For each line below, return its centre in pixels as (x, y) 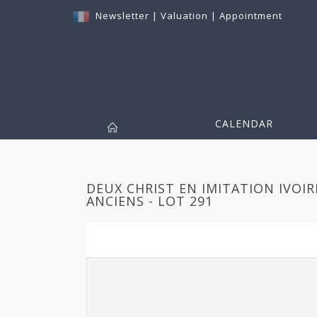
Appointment (251, 16)
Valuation (184, 16)
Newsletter (122, 16)
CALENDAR (244, 124)
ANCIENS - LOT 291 (150, 201)
